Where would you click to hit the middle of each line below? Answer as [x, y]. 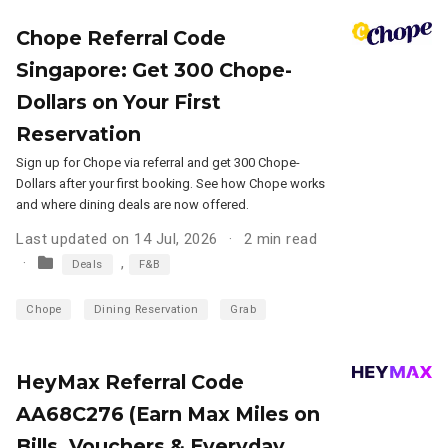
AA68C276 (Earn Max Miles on [168, 413]
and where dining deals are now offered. [133, 205]
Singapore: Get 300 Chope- [154, 70]
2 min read [280, 239]
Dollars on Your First [119, 102]
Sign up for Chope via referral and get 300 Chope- [158, 163]
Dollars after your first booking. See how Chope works [171, 184]
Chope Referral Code [121, 38]
